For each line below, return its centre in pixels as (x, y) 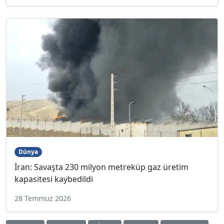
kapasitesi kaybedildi (54, 179)
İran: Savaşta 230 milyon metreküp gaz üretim (101, 167)
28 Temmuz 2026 (43, 198)
